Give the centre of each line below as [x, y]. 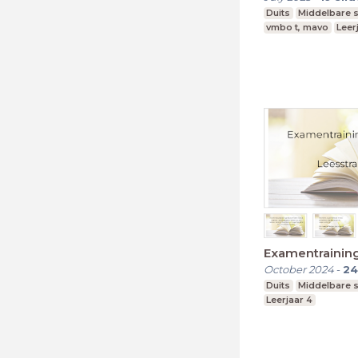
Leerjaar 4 [290, 300]
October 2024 [299, 269]
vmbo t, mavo [298, 27]
